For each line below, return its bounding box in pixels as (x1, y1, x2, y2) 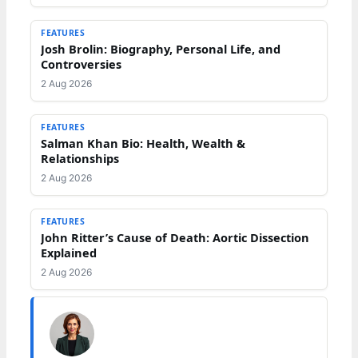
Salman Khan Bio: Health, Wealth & (41, 134, 245, 151)
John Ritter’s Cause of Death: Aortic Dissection (41, 229, 309, 245)
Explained (41, 244, 97, 261)
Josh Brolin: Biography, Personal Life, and (41, 40, 280, 57)
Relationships (41, 149, 119, 166)
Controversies (41, 55, 121, 72)
